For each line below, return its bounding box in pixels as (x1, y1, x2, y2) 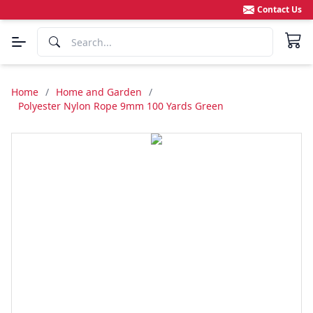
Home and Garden (56, 85, 142, 99)
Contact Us (257, 3, 302, 15)
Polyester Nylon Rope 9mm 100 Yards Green (18, 99, 224, 112)
